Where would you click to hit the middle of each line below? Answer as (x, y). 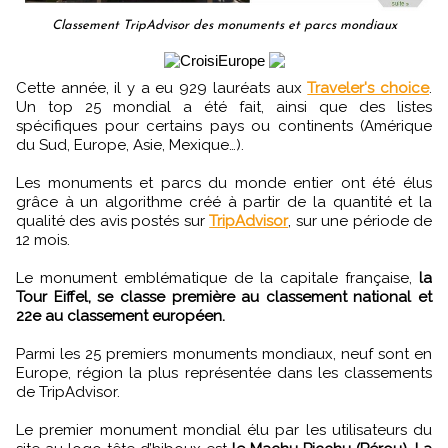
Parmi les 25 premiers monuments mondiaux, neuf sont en (224, 353)
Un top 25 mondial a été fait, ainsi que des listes (224, 106)
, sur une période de (360, 220)
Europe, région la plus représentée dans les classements (224, 372)
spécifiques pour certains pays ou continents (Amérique (224, 125)
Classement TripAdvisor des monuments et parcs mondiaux (224, 25)
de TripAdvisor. (68, 391)
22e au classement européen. (120, 315)
